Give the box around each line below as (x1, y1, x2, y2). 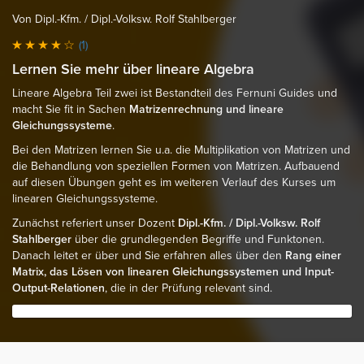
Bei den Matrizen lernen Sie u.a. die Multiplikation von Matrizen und (12, 142, 350, 157)
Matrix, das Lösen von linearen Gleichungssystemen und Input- (12, 264, 334, 279)
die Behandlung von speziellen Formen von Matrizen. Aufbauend (12, 158, 340, 173)
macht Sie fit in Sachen (12, 102, 129, 116)
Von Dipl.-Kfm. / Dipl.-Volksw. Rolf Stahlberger (12, 11, 236, 26)
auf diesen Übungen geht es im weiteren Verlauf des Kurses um (12, 175, 336, 189)
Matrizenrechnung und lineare (129, 102, 284, 116)
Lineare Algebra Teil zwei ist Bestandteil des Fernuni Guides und (12, 85, 337, 100)
